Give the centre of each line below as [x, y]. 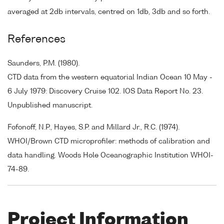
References [36, 39]
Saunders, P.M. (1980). [43, 63]
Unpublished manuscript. [50, 105]
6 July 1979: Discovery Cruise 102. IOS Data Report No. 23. [105, 91]
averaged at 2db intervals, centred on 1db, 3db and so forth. [109, 12]
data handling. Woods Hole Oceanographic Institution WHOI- [110, 156]
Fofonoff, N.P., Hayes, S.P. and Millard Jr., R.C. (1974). [93, 128]
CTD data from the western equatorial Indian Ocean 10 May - [110, 77]
